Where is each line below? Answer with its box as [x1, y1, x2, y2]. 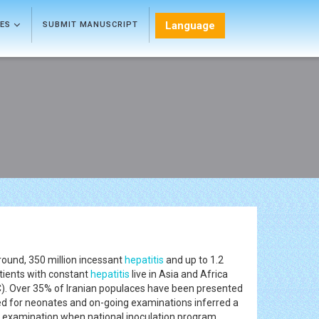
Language [165, 19, 215, 32]
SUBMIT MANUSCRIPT [43, 20, 138, 29]
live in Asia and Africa [130, 268, 228, 280]
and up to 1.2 [164, 253, 224, 266]
